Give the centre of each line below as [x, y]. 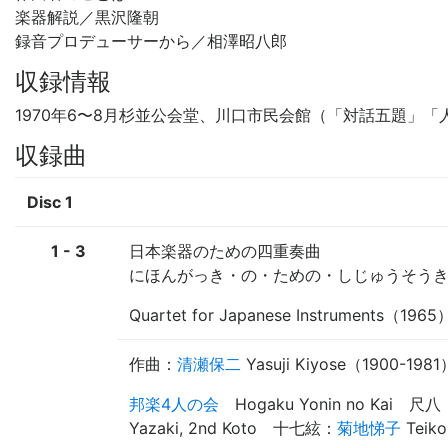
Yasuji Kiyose [296, 363]
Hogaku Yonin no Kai [314, 403]
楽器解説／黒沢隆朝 [87, 16]
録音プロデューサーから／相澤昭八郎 [151, 40]
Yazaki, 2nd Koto [193, 427]
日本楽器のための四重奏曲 [225, 250]
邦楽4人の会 [174, 403]
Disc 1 [50, 201]
